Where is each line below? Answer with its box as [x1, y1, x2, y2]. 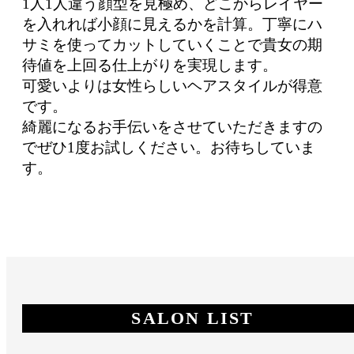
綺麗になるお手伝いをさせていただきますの [22, 118, 322, 135]
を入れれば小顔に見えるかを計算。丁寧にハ [22, 15, 322, 32]
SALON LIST [131, 307, 254, 328]
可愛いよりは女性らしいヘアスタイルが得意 [22, 77, 322, 94]
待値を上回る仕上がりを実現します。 [22, 56, 277, 73]
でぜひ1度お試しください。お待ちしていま [22, 138, 315, 156]
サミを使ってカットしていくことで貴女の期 [22, 36, 322, 53]
